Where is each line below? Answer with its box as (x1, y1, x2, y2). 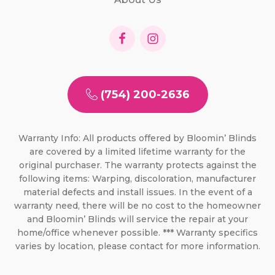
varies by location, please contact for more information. (15, 240, 260, 252)
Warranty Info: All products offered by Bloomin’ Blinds (18, 132, 257, 144)
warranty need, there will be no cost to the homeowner (14, 199, 261, 211)
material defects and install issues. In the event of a (23, 186, 252, 198)
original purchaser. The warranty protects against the (18, 159, 257, 171)
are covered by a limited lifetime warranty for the (29, 145, 246, 157)
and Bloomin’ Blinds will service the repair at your (27, 213, 248, 225)
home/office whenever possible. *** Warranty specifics (17, 227, 258, 238)
